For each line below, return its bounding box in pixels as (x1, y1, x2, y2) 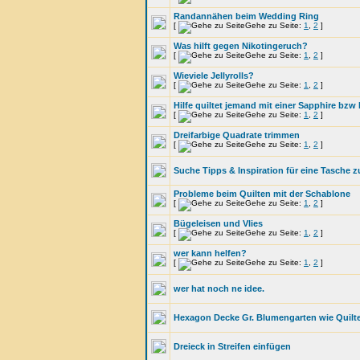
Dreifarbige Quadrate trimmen (174, 130, 300, 140)
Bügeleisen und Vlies (174, 219, 263, 228)
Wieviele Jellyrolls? (174, 71, 254, 80)
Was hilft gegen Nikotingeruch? (174, 41, 308, 51)
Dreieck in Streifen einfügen (174, 342, 291, 351)
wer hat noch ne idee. (174, 284, 264, 293)
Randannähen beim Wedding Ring (174, 11, 319, 21)
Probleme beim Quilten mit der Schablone (174, 189, 350, 198)
